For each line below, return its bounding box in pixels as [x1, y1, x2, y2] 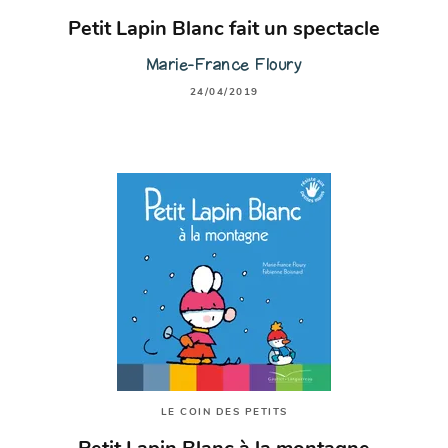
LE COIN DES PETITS [160, 406, 288, 418]
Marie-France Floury [145, 53, 303, 75]
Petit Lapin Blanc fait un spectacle [68, 19, 380, 40]
